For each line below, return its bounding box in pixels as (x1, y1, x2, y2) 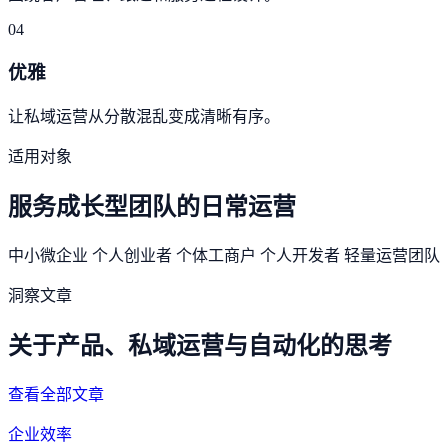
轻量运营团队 (344, 246, 440, 264)
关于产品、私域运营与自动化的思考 (8, 332, 392, 359)
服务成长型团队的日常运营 (8, 193, 296, 220)
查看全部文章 (8, 385, 104, 403)
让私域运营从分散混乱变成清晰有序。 (8, 108, 280, 125)
